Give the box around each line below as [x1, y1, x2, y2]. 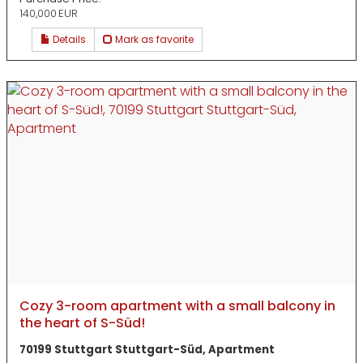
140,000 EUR [19, 5, 78, 21]
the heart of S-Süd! [19, 314, 145, 333]
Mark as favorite [113, 32, 194, 47]
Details [50, 32, 86, 47]
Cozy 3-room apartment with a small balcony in [19, 297, 335, 316]
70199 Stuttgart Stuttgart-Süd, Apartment [19, 341, 275, 357]
